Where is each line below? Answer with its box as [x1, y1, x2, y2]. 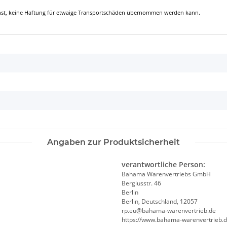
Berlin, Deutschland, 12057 [122, 197, 198, 206]
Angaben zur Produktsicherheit [47, 137, 180, 147]
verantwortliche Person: [122, 160, 205, 170]
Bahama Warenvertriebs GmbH [122, 170, 211, 179]
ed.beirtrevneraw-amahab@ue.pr [122, 206, 216, 215]
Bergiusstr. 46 [122, 179, 161, 188]
